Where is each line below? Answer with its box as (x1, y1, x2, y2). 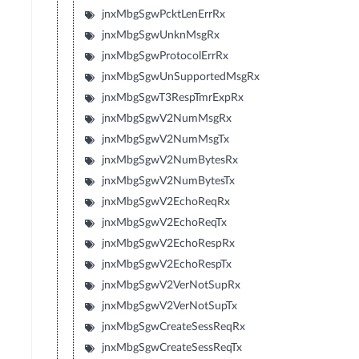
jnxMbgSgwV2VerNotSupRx (102, 280, 241, 292)
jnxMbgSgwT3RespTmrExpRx (102, 92, 244, 104)
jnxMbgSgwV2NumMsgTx (102, 134, 230, 146)
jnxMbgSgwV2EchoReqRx (102, 196, 231, 208)
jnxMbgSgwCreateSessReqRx (102, 321, 246, 333)
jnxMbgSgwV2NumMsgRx (102, 113, 232, 125)
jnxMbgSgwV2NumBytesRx (102, 155, 239, 167)
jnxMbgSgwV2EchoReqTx (102, 217, 228, 229)
